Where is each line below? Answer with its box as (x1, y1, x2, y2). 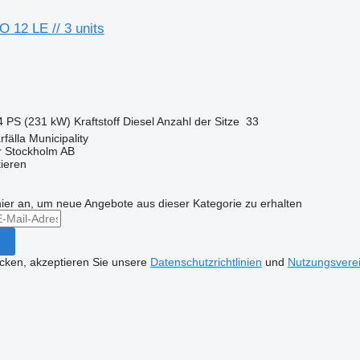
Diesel (122, 114, 154, 128)
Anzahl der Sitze (156, 114, 239, 128)
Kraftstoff (73, 114, 120, 128)
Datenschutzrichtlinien (149, 255, 262, 268)
